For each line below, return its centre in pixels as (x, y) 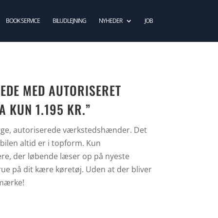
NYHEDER (110, 21)
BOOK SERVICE (23, 21)
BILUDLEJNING (69, 21)
